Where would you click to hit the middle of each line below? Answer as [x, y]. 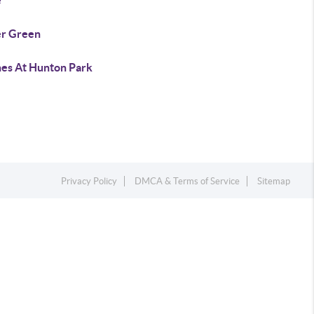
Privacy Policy [89, 181]
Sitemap [274, 181]
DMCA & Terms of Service [187, 181]
